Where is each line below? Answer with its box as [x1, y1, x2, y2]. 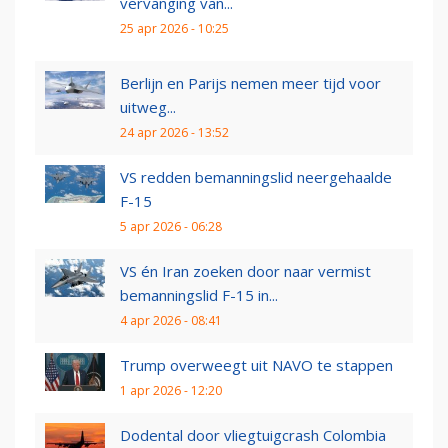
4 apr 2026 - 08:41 [120, 312, 222, 330]
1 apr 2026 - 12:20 [120, 382, 222, 400]
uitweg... [120, 97, 176, 118]
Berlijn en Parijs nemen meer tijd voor [120, 73, 381, 94]
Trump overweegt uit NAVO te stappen [120, 355, 393, 376]
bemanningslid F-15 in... [120, 285, 278, 306]
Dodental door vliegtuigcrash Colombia [120, 425, 386, 446]
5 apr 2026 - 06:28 [120, 218, 222, 236]
